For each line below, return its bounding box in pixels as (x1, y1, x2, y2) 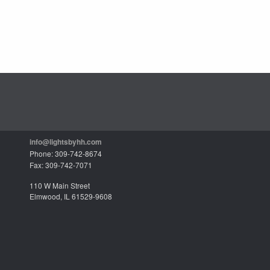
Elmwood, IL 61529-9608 (29, 191, 112, 201)
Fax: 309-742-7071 (29, 160, 92, 170)
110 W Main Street (29, 180, 90, 190)
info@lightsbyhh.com (29, 136, 102, 147)
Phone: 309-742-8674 (29, 148, 102, 159)
